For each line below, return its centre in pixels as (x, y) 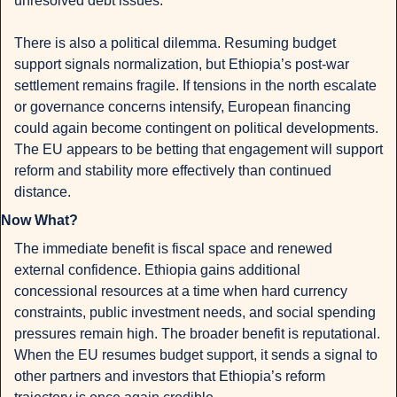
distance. (43, 192)
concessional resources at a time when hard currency (181, 292)
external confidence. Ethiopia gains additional (157, 270)
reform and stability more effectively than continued (173, 171)
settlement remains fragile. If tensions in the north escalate (195, 86)
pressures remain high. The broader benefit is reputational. (197, 334)
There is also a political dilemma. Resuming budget (175, 43)
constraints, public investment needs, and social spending (195, 313)
